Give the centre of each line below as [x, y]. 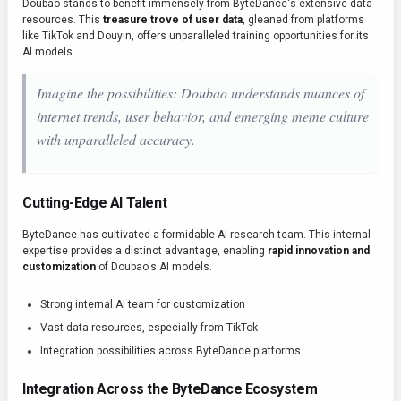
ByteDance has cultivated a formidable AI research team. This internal [196, 235]
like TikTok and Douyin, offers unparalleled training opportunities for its [196, 36]
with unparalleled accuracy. [116, 139]
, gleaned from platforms [303, 20]
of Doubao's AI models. [154, 267]
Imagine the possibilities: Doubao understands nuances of [200, 93]
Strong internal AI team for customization [143, 304]
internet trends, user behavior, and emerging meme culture [203, 116]
